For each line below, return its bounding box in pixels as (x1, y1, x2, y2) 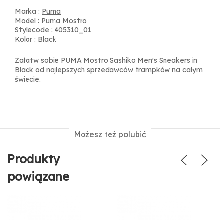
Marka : (15, 7, 42, 16)
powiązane (7, 169, 69, 184)
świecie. (15, 75, 41, 83)
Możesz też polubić (74, 129, 146, 139)
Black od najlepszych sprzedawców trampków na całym (15, 65, 203, 74)
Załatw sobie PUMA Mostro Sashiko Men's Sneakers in (15, 56, 197, 65)
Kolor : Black (15, 35, 56, 44)
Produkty (7, 151, 60, 166)
